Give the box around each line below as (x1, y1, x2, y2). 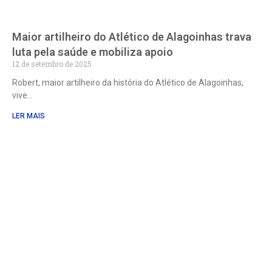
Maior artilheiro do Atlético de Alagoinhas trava (12, 30, 251, 44)
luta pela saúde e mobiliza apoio (12, 46, 173, 59)
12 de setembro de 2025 (12, 59, 92, 69)
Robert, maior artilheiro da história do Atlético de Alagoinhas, (12, 78, 243, 88)
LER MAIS (12, 112, 45, 121)
